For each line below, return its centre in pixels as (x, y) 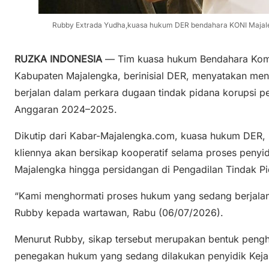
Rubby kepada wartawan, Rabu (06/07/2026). (119, 212)
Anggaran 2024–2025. (66, 109)
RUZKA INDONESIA (58, 59)
